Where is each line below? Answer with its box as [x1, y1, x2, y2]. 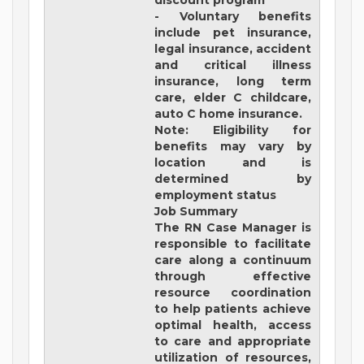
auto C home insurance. [154, 106, 303, 122]
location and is [154, 155, 311, 171]
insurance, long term [154, 74, 311, 89]
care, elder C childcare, [154, 90, 311, 106]
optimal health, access [154, 318, 311, 333]
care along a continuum [154, 253, 311, 268]
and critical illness [154, 58, 311, 73]
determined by [154, 171, 311, 187]
